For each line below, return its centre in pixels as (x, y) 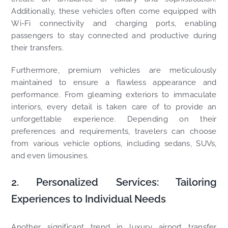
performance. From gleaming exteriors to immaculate (114, 95)
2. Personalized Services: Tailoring (114, 182)
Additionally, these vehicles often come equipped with (114, 11)
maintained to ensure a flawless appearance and (114, 83)
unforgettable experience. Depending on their (114, 119)
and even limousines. (50, 156)
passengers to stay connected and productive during (114, 36)
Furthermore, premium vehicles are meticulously (114, 70)
